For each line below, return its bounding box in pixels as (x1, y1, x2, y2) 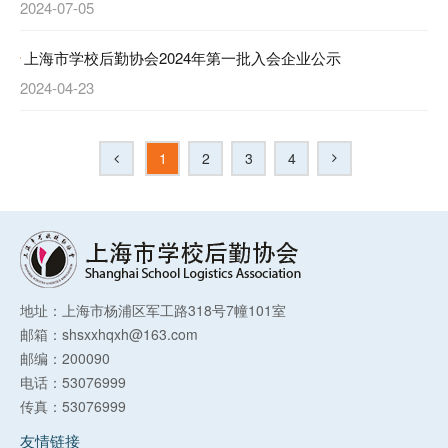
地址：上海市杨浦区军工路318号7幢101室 (20, 299, 286, 320)
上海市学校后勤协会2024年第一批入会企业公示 (23, 46, 341, 68)
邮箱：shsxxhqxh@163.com (20, 323, 198, 344)
